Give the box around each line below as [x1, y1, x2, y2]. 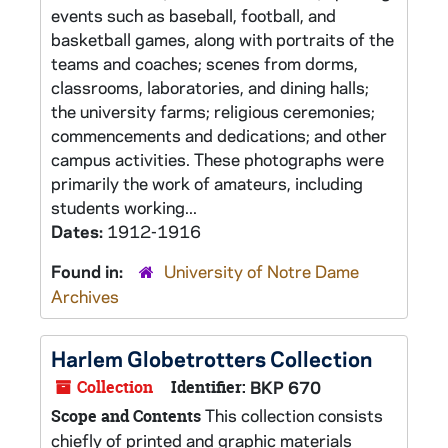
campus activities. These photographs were [51, 148, 384, 170]
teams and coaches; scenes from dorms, [51, 52, 358, 74]
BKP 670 [250, 376, 321, 398]
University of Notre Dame [164, 260, 359, 282]
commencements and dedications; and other [51, 124, 387, 146]
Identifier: [171, 376, 246, 398]
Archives [51, 285, 119, 307]
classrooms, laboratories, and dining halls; [51, 76, 369, 98]
